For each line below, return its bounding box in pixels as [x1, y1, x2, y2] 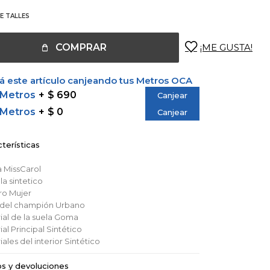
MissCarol [3, 164, 41, 174]
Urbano [55, 200, 85, 210]
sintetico [8, 176, 43, 186]
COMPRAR [55, 42, 107, 53]
